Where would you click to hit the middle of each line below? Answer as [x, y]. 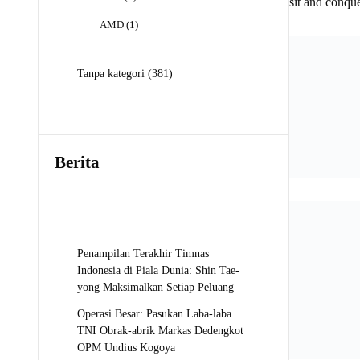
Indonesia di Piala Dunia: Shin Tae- [158, 270]
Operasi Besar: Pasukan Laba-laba [154, 313]
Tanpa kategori [111, 73]
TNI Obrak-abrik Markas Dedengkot [160, 330]
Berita [77, 162]
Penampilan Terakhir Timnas [143, 253]
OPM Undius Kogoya [126, 347]
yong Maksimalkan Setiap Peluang [155, 287]
